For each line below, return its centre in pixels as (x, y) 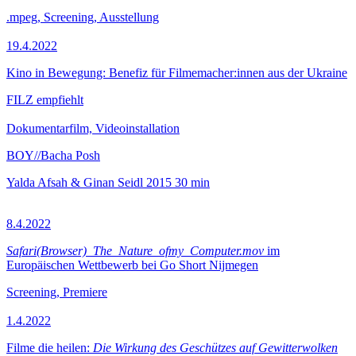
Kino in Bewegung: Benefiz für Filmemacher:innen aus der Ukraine (177, 73)
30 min (192, 182)
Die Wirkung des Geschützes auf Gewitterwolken (215, 348)
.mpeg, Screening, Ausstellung (83, 17)
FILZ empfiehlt (45, 100)
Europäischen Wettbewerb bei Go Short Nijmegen (132, 265)
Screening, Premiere (57, 292)
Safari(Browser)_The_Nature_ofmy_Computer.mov (135, 251)
